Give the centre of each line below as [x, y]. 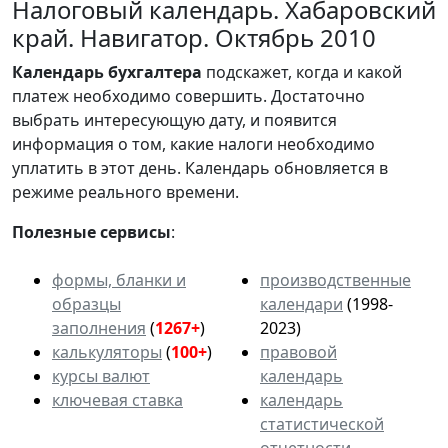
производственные [335, 279]
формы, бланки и [119, 279]
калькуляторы [107, 351]
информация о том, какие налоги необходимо [193, 143]
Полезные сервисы [91, 231]
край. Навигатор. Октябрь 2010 [194, 37]
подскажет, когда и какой [302, 71]
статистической [322, 423]
